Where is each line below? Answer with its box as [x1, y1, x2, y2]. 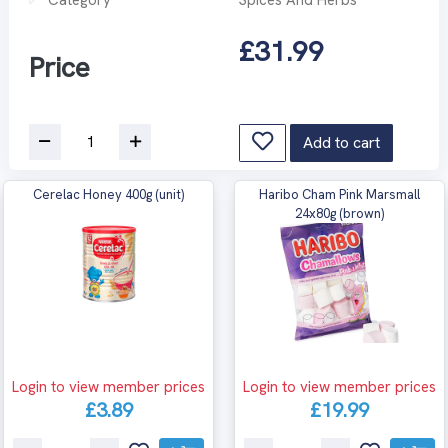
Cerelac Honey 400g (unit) [33, 185, 184, 203]
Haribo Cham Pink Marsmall [259, 185, 420, 203]
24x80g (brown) [295, 204, 384, 222]
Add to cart [303, 131, 380, 153]
